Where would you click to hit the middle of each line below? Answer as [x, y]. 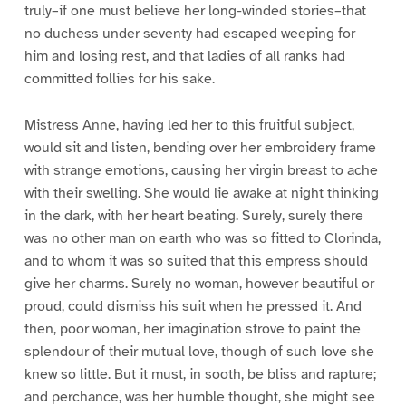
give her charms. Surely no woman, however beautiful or [199, 284]
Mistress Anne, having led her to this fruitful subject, [189, 126]
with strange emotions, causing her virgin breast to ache [201, 171]
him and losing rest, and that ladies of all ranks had [184, 57]
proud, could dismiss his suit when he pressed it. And [193, 307]
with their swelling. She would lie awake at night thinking [201, 193]
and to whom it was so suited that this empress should [196, 261]
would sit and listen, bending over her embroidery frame [200, 148]
